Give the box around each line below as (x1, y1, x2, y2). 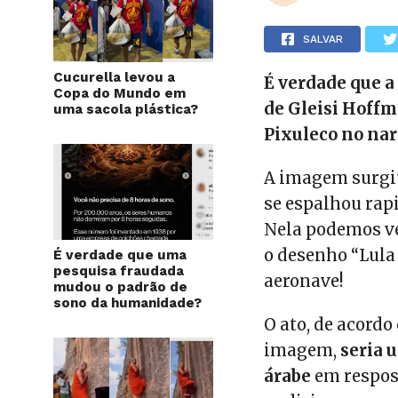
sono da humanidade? (53, 295, 202, 312)
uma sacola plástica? (53, 101, 198, 118)
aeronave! (264, 271, 344, 292)
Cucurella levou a (53, 69, 175, 86)
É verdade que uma (53, 247, 187, 264)
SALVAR (303, 33, 344, 46)
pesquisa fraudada (53, 263, 184, 280)
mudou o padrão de (53, 279, 187, 296)
